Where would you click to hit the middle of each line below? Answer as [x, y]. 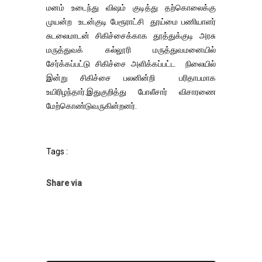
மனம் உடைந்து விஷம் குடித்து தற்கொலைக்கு [131, 8]
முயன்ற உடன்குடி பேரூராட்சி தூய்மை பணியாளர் [131, 22]
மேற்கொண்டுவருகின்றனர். [92, 106]
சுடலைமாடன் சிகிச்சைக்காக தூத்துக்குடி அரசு [131, 36]
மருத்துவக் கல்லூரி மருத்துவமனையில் [131, 50]
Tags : [57, 151]
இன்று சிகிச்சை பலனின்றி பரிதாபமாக [131, 78]
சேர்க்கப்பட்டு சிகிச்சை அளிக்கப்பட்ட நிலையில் [131, 64]
